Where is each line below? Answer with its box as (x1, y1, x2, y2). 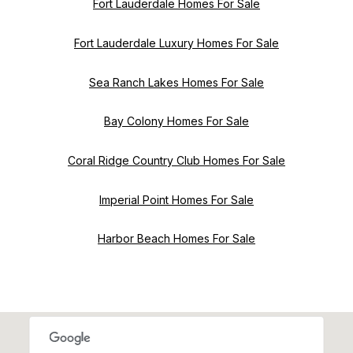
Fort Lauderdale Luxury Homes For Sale (74, 35, 279, 50)
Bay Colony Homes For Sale (104, 114, 249, 128)
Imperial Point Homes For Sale (99, 192, 254, 206)
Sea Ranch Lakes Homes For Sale (89, 75, 264, 89)
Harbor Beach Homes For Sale (98, 232, 255, 246)
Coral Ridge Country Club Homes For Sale (68, 153, 285, 167)
